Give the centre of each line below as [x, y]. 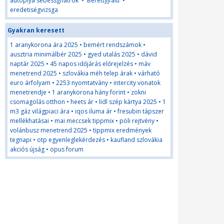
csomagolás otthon [37, 102]
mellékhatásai [29, 121]
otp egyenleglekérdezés [71, 140]
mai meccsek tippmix [84, 121]
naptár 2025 [27, 64]
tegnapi [21, 140]
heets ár [82, 102]
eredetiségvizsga [34, 10]
